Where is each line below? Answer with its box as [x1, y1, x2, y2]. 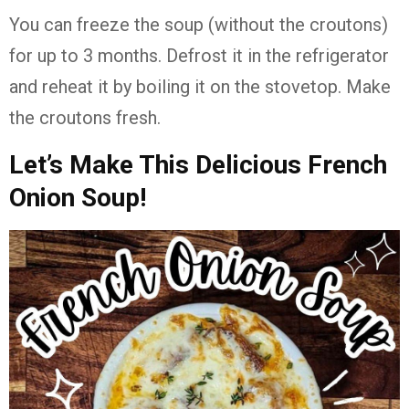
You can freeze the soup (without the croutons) [9, 14, 388, 37]
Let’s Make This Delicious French [9, 150, 387, 181]
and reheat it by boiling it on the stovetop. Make [9, 76, 391, 99]
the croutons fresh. [9, 107, 161, 130]
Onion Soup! [9, 183, 146, 214]
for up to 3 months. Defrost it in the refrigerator [9, 45, 389, 68]
